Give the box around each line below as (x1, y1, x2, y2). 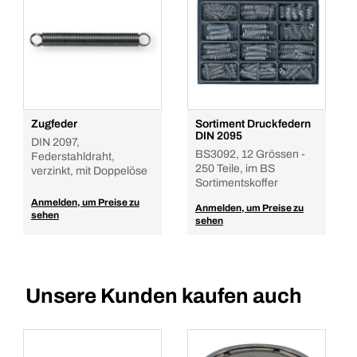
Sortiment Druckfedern (195, 118, 311, 130)
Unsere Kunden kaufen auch (25, 284, 302, 307)
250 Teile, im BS (195, 163, 275, 175)
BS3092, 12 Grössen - (195, 148, 305, 160)
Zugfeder (31, 118, 77, 130)
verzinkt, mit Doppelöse (31, 165, 147, 177)
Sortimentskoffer (195, 177, 278, 189)
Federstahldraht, (31, 151, 115, 163)
